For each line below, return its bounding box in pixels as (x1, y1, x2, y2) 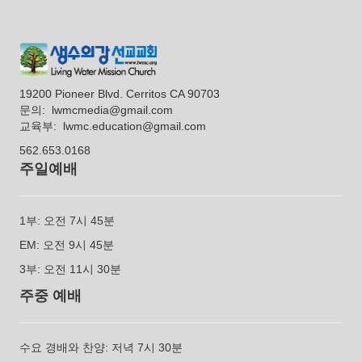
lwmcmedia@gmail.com (52, 103, 173, 117)
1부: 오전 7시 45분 (19, 214, 115, 228)
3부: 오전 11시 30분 (19, 263, 121, 276)
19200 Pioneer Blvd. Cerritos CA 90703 (19, 87, 220, 101)
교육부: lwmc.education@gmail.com (19, 120, 206, 133)
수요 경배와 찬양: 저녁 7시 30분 (19, 341, 183, 355)
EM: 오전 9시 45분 (19, 238, 114, 252)
